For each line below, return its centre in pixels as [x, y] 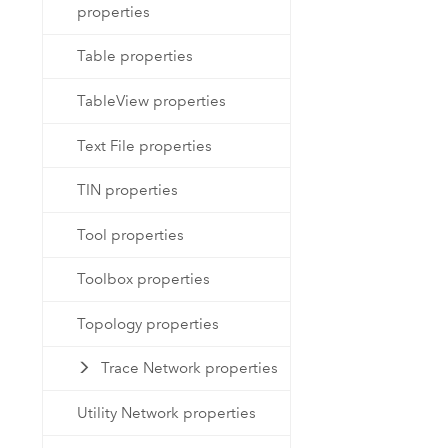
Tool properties [131, 234]
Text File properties [145, 145]
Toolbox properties [144, 279]
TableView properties [152, 101]
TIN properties [128, 190]
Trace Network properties [189, 368]
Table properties [135, 56]
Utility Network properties [167, 412]
